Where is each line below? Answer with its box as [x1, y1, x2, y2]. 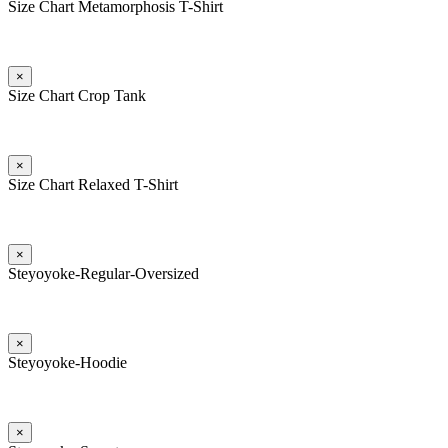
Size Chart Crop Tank [8, 87, 146, 105]
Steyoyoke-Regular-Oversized [8, 265, 199, 283]
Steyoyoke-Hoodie [8, 354, 127, 372]
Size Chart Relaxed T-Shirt [8, 176, 178, 194]
